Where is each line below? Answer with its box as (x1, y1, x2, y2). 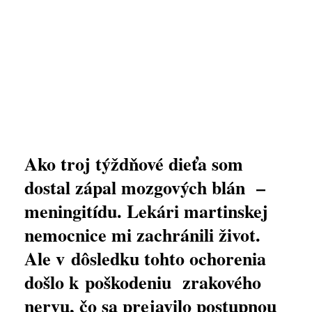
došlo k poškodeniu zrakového (24, 269, 261, 295)
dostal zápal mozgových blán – (24, 174, 265, 201)
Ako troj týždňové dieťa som (24, 150, 243, 177)
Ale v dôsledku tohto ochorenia (24, 245, 266, 272)
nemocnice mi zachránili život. (24, 221, 260, 248)
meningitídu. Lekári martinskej (24, 198, 268, 224)
